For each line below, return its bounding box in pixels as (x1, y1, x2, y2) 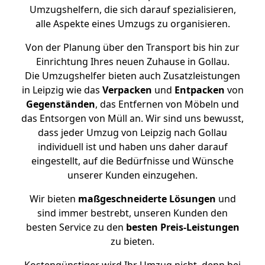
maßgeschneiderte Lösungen (77, 192, 216, 205)
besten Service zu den (25, 221, 126, 234)
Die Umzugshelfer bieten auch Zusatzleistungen (25, 69, 240, 82)
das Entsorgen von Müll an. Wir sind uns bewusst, (21, 112, 244, 125)
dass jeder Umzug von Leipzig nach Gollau (38, 126, 227, 139)
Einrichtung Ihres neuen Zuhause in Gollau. (35, 55, 230, 68)
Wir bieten (29, 192, 78, 205)
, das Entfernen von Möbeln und (95, 98, 239, 111)
